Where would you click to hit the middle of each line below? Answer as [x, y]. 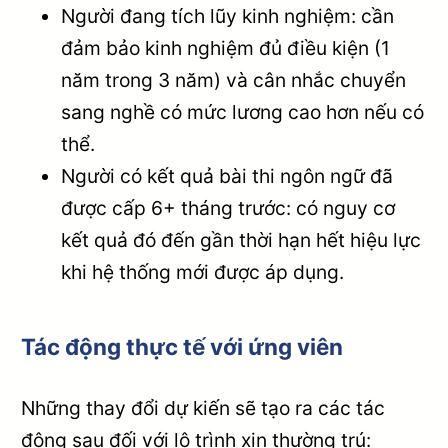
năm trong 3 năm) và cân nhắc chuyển [234, 79]
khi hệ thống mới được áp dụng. [203, 271]
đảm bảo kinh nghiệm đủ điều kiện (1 [226, 47]
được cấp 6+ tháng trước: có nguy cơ [228, 207]
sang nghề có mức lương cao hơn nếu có [243, 111]
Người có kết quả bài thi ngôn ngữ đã [227, 175]
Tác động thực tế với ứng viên [182, 347]
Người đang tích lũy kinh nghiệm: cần [228, 15]
